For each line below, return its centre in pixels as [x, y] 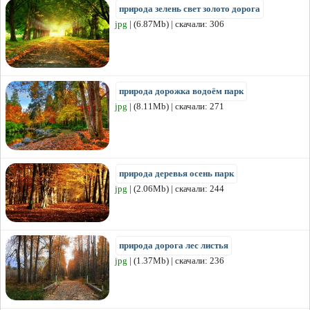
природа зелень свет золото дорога [190, 9]
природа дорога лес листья [174, 246]
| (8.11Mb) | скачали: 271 [176, 107]
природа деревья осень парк [176, 174]
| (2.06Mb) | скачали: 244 [176, 189]
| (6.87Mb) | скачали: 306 [176, 24]
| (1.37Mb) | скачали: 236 [176, 261]
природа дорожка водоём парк [181, 91]
